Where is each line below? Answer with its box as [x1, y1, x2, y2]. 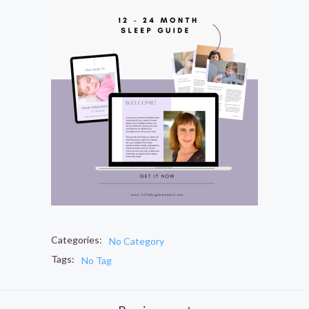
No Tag [81, 254, 112, 266]
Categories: [51, 233, 102, 246]
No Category [109, 235, 164, 247]
